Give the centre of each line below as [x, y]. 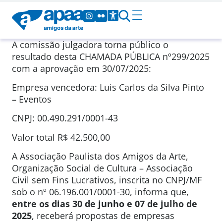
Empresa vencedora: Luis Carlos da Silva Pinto [108, 87]
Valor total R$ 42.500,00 [61, 137]
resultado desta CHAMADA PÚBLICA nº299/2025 [111, 56]
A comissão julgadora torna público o [90, 44]
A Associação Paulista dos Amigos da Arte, [100, 156]
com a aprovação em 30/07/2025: [82, 68]
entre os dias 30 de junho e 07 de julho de [105, 204]
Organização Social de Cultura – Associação [102, 168]
